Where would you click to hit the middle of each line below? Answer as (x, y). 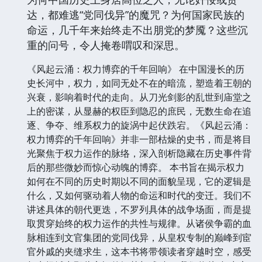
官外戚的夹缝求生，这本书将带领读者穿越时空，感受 (139, 251)
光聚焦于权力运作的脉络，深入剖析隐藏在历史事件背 (139, 153)
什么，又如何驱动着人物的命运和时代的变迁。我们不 (139, 195)
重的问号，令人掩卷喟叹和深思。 (106, 45)
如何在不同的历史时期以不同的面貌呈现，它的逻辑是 (139, 181)
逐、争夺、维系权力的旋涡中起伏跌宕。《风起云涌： (139, 125)
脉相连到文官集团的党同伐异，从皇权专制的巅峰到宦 (139, 237)
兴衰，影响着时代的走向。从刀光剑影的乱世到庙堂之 (139, 97)
